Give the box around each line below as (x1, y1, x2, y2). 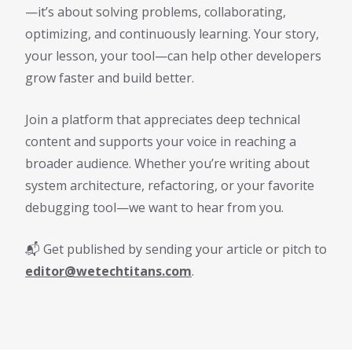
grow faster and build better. (25, 69, 194, 87)
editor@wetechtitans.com (25, 262, 192, 280)
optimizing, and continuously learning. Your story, (25, 25, 319, 43)
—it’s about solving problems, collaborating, (25, 3, 286, 21)
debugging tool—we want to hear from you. (25, 199, 284, 217)
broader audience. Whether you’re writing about (25, 155, 310, 173)
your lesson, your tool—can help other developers (25, 47, 321, 65)
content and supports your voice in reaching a (25, 133, 296, 151)
